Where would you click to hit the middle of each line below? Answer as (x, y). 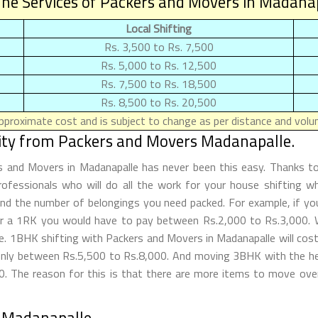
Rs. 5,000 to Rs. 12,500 (159, 65)
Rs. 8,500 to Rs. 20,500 (159, 102)
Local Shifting (159, 28)
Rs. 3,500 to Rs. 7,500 (159, 46)
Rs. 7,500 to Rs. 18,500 (159, 83)
